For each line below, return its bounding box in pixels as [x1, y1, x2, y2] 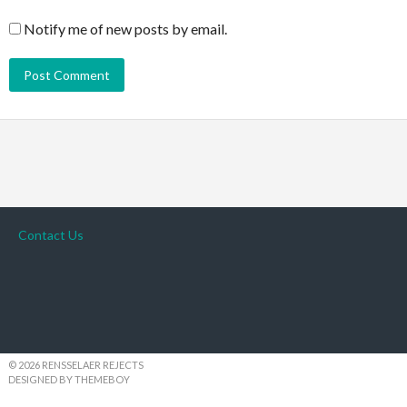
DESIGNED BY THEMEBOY [7, 373, 130, 386]
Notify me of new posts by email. [24, 20, 227, 38]
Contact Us [18, 227, 84, 243]
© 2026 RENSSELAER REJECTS [7, 359, 144, 372]
